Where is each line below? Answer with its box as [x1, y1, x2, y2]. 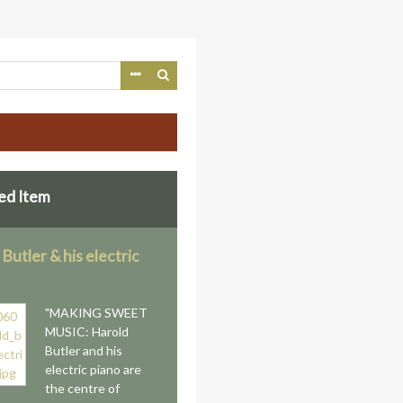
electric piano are [45, 362, 142, 377]
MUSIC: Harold [45, 324, 130, 339]
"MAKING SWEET [45, 305, 148, 320]
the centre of [45, 381, 121, 396]
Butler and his [45, 343, 123, 358]
